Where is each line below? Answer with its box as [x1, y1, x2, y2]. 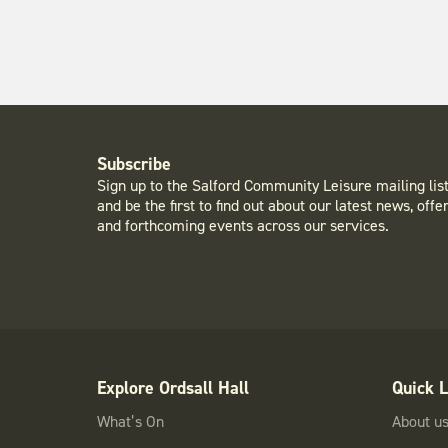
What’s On [96, 411, 164, 432]
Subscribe [96, 152, 171, 176]
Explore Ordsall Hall [96, 376, 249, 400]
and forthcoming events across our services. [96, 215, 389, 236]
